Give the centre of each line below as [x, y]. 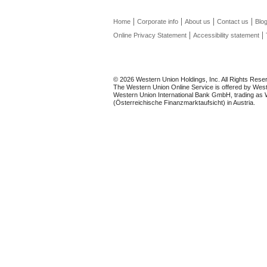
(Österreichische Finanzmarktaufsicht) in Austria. [184, 103]
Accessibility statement [226, 35]
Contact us [233, 21]
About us [198, 21]
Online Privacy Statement [150, 35]
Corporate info [158, 21]
